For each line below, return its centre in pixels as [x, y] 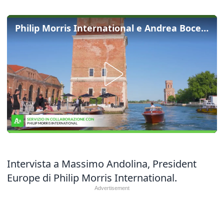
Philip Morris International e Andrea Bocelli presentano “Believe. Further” [205, 28]
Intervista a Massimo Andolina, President [102, 164]
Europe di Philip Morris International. [92, 178]
